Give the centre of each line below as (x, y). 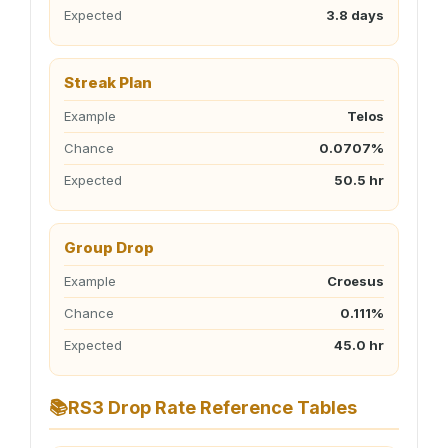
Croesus (355, 281)
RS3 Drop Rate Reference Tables (212, 407)
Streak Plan (108, 82)
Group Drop (109, 247)
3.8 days (355, 15)
